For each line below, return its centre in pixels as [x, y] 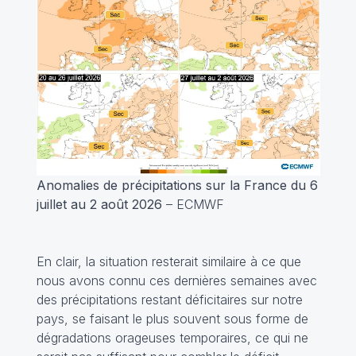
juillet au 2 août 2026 [99, 205]
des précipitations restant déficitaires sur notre [169, 300]
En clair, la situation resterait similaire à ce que [168, 262]
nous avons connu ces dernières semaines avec [176, 281]
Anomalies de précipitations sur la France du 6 [177, 186]
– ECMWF [193, 205]
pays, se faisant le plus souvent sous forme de [172, 319]
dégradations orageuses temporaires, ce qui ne [172, 338]
